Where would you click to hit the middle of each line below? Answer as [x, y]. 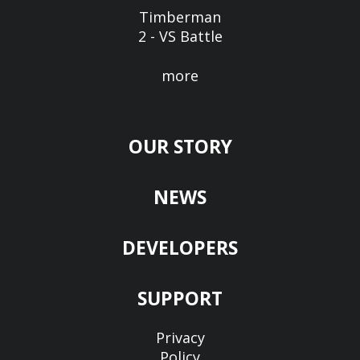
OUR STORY [180, 146]
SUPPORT [180, 298]
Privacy [180, 337]
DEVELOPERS [180, 247]
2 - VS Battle [180, 36]
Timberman [180, 16]
